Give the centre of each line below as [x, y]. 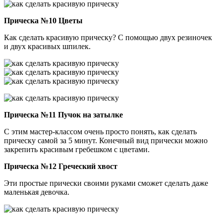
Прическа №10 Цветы [43, 21]
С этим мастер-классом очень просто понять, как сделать [100, 132]
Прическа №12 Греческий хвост [61, 166]
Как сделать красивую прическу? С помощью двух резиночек [108, 38]
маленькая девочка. [37, 192]
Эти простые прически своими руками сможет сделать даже [106, 183]
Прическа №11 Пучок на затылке [63, 115]
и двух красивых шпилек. [47, 47]
